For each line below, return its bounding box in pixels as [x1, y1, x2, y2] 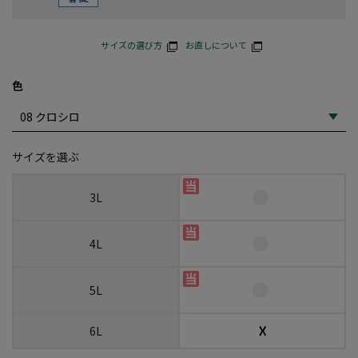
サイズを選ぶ [12, 148, 79, 165]
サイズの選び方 [100, 38, 162, 51]
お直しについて [185, 38, 247, 51]
